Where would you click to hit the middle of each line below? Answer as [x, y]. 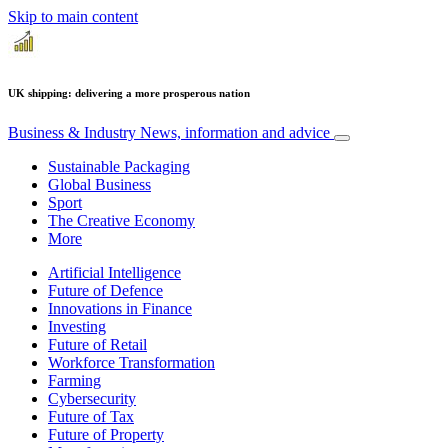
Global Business [99, 184]
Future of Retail [97, 344]
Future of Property [106, 434]
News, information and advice [235, 132]
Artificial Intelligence [114, 272]
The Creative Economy [121, 220]
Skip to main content [73, 16]
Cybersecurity [92, 398]
